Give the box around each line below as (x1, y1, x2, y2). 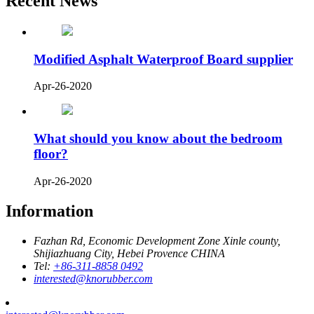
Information (6, 201, 93, 220)
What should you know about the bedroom (34, 131, 282, 146)
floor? (34, 146, 68, 162)
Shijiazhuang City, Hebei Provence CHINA (34, 247, 225, 259)
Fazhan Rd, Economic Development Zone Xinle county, (34, 234, 280, 247)
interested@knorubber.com (34, 272, 153, 285)
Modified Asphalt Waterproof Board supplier (34, 51, 293, 67)
